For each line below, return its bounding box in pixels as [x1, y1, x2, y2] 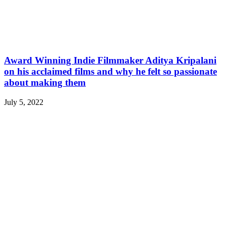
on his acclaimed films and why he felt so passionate [4, 66, 217, 77]
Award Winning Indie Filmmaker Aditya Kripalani [4, 54, 216, 66]
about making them [4, 77, 86, 88]
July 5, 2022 [4, 97, 43, 106]
